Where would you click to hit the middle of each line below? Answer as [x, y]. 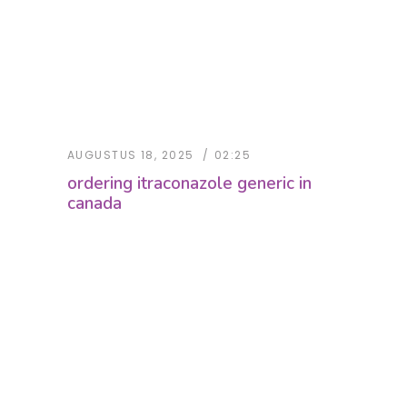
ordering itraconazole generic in [189, 184]
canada [94, 204]
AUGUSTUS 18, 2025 [131, 155]
